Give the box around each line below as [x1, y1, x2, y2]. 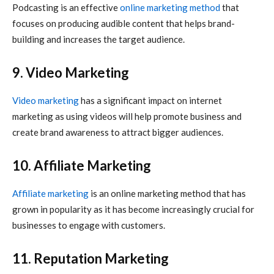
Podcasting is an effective [12, 2, 120, 13]
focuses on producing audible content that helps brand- [12, 18, 235, 29]
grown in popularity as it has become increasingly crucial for [12, 204, 254, 215]
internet [189, 95, 222, 106]
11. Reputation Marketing [12, 250, 169, 267]
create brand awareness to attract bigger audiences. [12, 127, 223, 138]
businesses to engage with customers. [12, 220, 165, 231]
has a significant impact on [79, 95, 189, 106]
